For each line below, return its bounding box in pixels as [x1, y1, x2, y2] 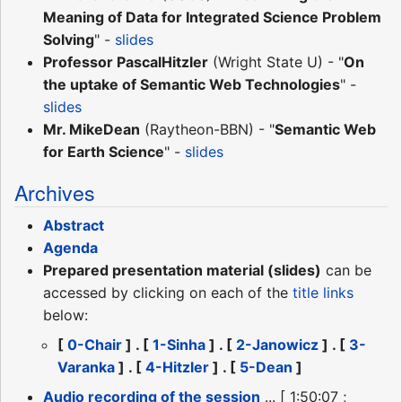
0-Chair [67, 336, 122, 354]
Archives [14, 177, 95, 208]
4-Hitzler [145, 358, 209, 377]
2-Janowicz [236, 336, 319, 354]
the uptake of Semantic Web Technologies [43, 75, 340, 94]
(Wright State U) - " [208, 53, 344, 72]
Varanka [57, 358, 115, 377]
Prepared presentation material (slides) [43, 261, 321, 280]
